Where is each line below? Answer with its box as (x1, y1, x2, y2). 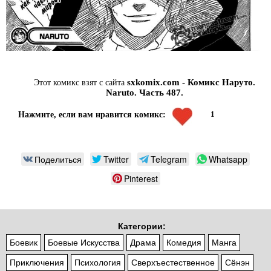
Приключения (10, 258, 64, 268)
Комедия (166, 238, 201, 248)
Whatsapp (209, 153, 247, 166)
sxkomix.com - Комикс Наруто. (127, 77, 255, 88)
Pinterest (124, 172, 158, 185)
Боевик (10, 238, 38, 248)
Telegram (151, 153, 187, 166)
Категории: (117, 221, 166, 232)
